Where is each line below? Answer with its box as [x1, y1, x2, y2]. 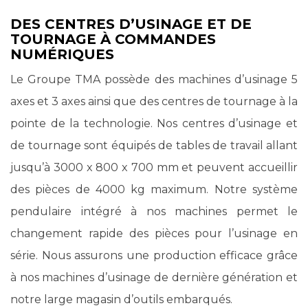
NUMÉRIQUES [10, 45, 114, 63]
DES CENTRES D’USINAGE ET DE [10, 15, 252, 32]
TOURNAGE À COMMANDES [10, 30, 216, 47]
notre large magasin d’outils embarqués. [10, 292, 232, 306]
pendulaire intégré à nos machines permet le [10, 204, 298, 218]
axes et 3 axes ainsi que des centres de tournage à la [10, 94, 298, 108]
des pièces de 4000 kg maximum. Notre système [10, 182, 298, 196]
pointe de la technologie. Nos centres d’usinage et [10, 116, 298, 130]
